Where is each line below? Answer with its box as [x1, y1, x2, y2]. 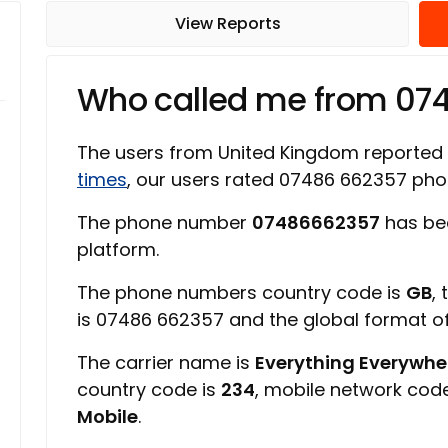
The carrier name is [77, 350, 255, 375]
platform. [77, 237, 159, 262]
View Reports [174, 12, 281, 35]
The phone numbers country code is [77, 280, 406, 305]
